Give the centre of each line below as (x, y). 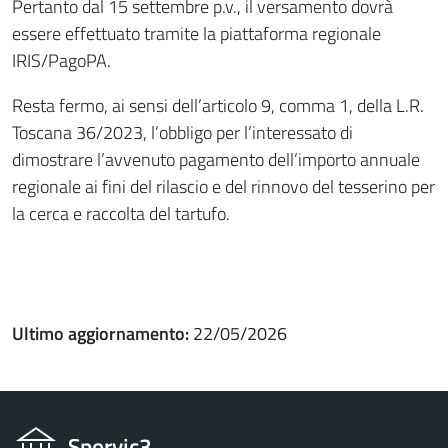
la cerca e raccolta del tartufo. (121, 213)
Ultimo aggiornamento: (102, 333)
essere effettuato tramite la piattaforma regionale (196, 33)
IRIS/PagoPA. (63, 60)
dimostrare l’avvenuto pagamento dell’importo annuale (216, 159)
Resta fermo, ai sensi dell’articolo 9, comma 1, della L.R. (218, 105)
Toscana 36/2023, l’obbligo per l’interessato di (182, 132)
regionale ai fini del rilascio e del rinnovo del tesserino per (223, 186)
